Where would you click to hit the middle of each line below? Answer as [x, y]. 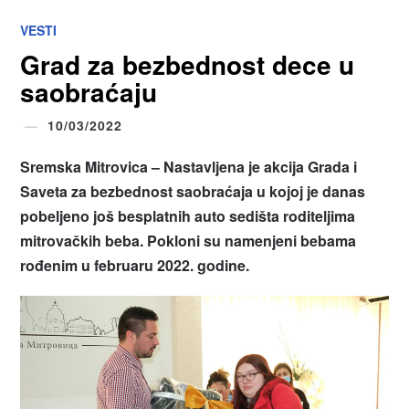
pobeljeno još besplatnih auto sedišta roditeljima [188, 216]
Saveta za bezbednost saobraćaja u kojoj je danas [193, 192]
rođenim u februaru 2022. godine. [135, 266]
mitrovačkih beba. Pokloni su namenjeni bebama [189, 241]
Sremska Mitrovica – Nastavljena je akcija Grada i [189, 167]
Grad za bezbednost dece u [188, 65]
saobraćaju [89, 92]
